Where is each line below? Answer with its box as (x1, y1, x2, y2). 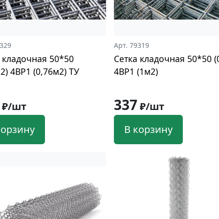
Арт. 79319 (114, 40, 150, 50)
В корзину (124, 122, 173, 136)
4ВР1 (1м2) (114, 65, 158, 77)
